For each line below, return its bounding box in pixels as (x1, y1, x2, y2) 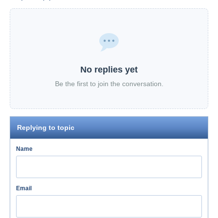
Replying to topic (17, 124, 74, 131)
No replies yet (80, 65, 138, 74)
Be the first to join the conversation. (54, 80, 163, 88)
